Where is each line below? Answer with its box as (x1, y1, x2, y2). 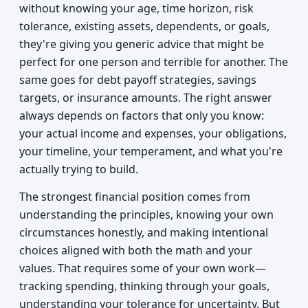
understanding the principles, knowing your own (19, 207, 274, 222)
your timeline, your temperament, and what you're (19, 144, 283, 159)
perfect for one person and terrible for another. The (19, 54, 288, 69)
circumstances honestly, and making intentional (19, 225, 268, 240)
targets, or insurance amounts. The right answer (19, 90, 272, 105)
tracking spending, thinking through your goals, (19, 278, 269, 294)
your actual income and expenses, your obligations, (19, 126, 287, 141)
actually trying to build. (19, 162, 138, 177)
